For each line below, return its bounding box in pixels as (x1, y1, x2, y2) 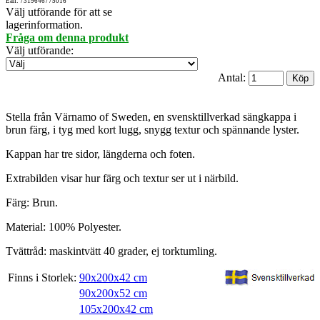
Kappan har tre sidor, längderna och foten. (6, 148, 195, 161)
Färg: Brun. (6, 196, 58, 209)
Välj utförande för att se (6, 6, 112, 19)
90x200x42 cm (79, 271, 147, 284)
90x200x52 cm (79, 287, 147, 300)
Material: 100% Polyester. (6, 221, 121, 234)
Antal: (218, 71, 249, 84)
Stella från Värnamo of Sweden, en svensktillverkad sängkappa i (6, 111, 296, 124)
